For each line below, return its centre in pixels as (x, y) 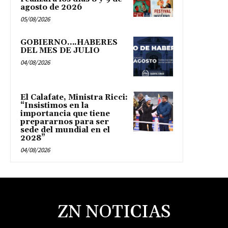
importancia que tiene (65, 113)
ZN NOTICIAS (114, 212)
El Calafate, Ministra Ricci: (74, 97)
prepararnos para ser (65, 122)
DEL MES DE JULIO (60, 50)
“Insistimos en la (54, 105)
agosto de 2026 (51, 7)
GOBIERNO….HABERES (69, 42)
